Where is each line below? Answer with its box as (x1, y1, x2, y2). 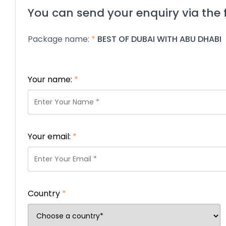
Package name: (28, 33, 91, 45)
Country (28, 188, 62, 199)
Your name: (28, 74, 74, 85)
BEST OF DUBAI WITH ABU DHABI (97, 33, 221, 45)
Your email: (28, 131, 73, 142)
